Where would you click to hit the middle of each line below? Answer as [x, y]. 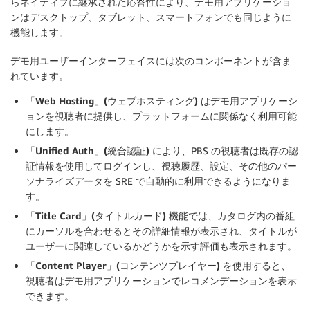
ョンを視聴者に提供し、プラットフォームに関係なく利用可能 [161, 116]
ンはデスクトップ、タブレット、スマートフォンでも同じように [151, 17]
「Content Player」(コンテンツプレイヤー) [123, 265]
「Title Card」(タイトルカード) [96, 215]
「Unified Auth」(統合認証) [88, 150]
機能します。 [39, 32]
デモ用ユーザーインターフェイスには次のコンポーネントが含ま [151, 60]
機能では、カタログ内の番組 [230, 215]
